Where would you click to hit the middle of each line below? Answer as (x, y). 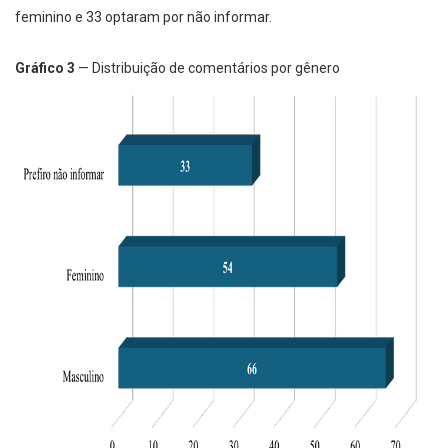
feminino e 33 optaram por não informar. (143, 17)
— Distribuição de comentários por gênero (207, 67)
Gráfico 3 (45, 67)
